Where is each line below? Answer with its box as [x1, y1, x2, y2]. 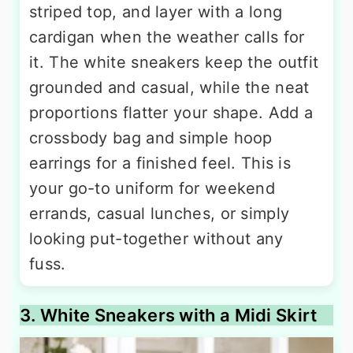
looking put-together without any [29, 229, 284, 249]
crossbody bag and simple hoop [29, 128, 273, 148]
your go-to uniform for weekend [29, 179, 275, 199]
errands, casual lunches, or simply [29, 204, 290, 224]
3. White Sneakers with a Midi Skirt [20, 305, 318, 326]
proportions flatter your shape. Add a [29, 103, 314, 123]
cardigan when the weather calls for [29, 28, 305, 47]
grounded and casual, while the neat [29, 78, 310, 98]
